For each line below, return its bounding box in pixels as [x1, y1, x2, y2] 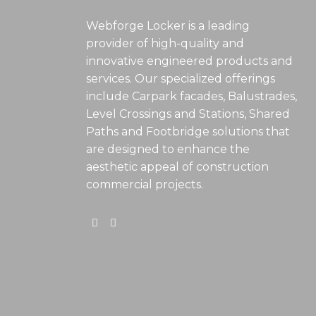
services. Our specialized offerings [86, 72, 275, 85]
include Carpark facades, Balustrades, [86, 90, 297, 103]
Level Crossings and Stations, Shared [86, 107, 290, 121]
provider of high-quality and [86, 37, 244, 50]
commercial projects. [86, 178, 203, 191]
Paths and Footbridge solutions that [86, 125, 290, 138]
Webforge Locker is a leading [86, 19, 250, 32]
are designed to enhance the [86, 142, 250, 156]
